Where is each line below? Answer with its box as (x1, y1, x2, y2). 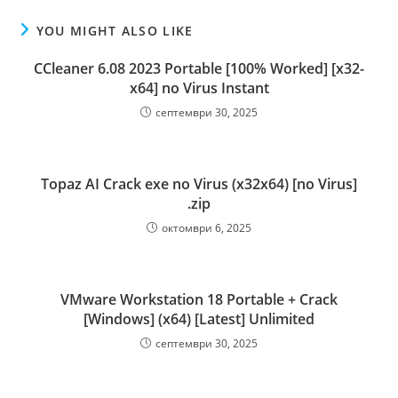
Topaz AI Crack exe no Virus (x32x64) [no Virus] (41, 174, 357, 194)
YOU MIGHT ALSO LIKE (36, 22, 194, 39)
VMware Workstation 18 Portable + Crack (60, 290, 338, 309)
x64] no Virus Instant (129, 78, 269, 98)
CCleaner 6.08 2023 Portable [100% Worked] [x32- (34, 59, 364, 78)
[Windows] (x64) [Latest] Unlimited (84, 309, 314, 329)
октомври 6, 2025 (162, 220, 251, 235)
